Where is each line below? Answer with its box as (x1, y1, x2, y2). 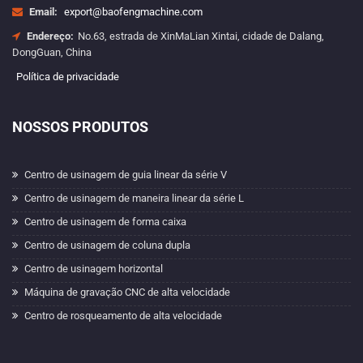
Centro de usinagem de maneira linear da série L (24, 192, 244, 204)
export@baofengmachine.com (64, 6, 203, 18)
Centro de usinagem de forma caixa (24, 216, 186, 228)
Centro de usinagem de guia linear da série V (24, 169, 227, 181)
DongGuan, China (12, 46, 92, 58)
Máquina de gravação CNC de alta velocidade (24, 286, 230, 298)
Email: (29, 6, 58, 18)
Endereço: (27, 30, 74, 42)
